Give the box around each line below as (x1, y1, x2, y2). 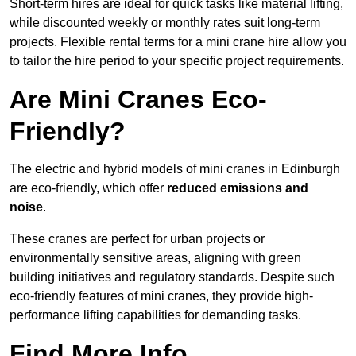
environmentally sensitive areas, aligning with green (10, 251, 301, 265)
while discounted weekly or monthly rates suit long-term (10, 16, 320, 30)
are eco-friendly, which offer (10, 181, 167, 195)
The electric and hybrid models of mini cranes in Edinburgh (10, 162, 340, 176)
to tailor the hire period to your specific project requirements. (10, 54, 344, 68)
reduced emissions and (167, 181, 308, 195)
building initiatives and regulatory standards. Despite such (10, 270, 335, 284)
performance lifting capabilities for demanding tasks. (10, 308, 301, 323)
